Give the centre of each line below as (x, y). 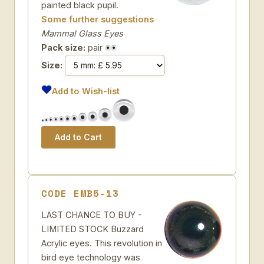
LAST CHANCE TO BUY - (92, 215)
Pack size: (63, 47)
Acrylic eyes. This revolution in (102, 243)
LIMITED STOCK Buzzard (93, 229)
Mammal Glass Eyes (82, 33)
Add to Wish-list (86, 91)
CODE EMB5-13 (80, 193)
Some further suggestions (98, 19)
